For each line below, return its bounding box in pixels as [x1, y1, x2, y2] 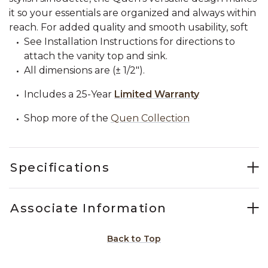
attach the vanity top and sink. [24, 50, 167, 62]
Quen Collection [111, 112, 190, 124]
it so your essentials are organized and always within [9, 7, 256, 19]
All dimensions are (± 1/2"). [24, 64, 145, 76]
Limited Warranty [114, 88, 199, 100]
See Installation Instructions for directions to [24, 35, 235, 47]
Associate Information [10, 200, 167, 215]
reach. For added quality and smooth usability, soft [9, 21, 248, 33]
